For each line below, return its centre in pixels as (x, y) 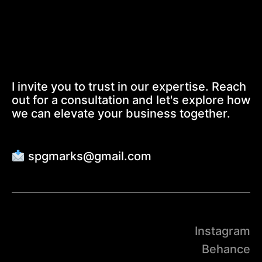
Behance (226, 249)
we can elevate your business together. (121, 114)
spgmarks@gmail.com (88, 156)
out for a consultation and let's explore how (131, 100)
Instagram (223, 231)
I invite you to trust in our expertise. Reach (129, 87)
